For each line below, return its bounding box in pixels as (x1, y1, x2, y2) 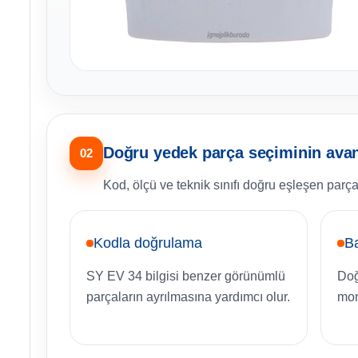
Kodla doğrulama (93, 235, 202, 252)
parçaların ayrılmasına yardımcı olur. (86, 290, 290, 304)
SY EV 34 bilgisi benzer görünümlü (86, 269, 285, 284)
